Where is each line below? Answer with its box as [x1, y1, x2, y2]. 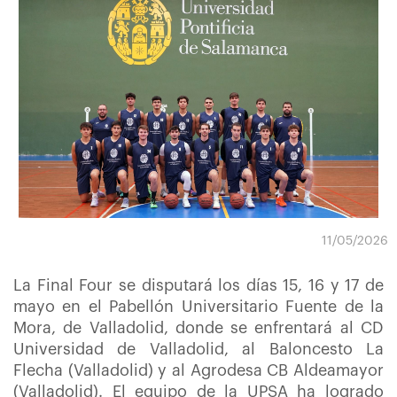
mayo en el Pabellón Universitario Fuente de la [13, 299, 384, 315]
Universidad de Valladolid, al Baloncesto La [13, 341, 384, 357]
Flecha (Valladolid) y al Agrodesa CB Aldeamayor [13, 362, 384, 378]
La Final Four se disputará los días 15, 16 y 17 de [13, 277, 384, 293]
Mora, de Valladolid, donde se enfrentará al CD [13, 320, 384, 336]
